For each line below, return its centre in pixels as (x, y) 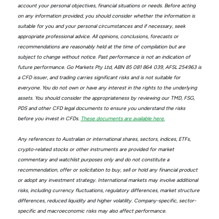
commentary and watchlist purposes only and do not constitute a (93, 159)
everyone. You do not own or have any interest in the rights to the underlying (107, 88)
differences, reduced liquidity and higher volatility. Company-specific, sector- (107, 200)
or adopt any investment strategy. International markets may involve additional (108, 180)
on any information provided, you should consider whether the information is (106, 16)
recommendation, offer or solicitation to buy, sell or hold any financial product (107, 170)
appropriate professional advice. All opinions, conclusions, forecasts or (98, 36)
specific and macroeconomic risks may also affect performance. (92, 211)
